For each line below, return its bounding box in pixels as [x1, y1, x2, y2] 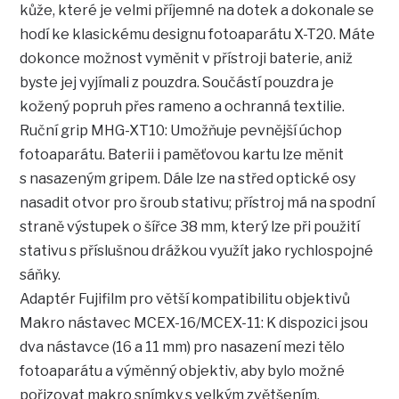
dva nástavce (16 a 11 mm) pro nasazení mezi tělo [20, 338, 346, 356]
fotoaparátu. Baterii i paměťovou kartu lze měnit [20, 146, 345, 164]
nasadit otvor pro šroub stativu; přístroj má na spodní [20, 194, 376, 212]
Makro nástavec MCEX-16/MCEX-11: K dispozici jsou [20, 314, 369, 332]
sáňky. [20, 266, 61, 284]
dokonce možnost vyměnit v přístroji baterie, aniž [20, 50, 354, 68]
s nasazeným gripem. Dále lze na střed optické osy [20, 170, 356, 188]
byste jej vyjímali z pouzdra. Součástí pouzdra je [20, 74, 335, 92]
